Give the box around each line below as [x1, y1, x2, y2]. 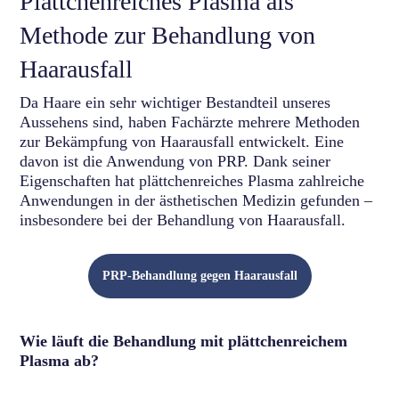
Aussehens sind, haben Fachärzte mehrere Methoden [20, 112, 361, 131]
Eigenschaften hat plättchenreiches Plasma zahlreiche [20, 171, 365, 190]
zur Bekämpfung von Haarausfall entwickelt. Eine [20, 132, 345, 151]
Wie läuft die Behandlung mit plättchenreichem [20, 331, 348, 350]
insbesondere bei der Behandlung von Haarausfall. [20, 210, 346, 229]
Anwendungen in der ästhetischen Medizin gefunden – [20, 191, 373, 209]
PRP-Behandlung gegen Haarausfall [102, 268, 297, 282]
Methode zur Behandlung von [20, 20, 316, 49]
